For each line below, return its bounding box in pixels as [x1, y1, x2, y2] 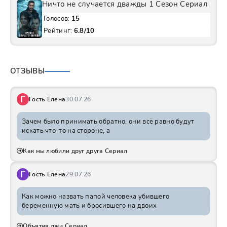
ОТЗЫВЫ [10, 66, 45, 77]
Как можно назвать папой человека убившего [22, 192, 170, 202]
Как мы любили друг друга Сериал [23, 147, 128, 156]
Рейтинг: [44, 26, 74, 36]
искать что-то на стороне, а [22, 126, 110, 136]
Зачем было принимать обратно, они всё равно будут [22, 117, 195, 127]
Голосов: [44, 14, 71, 24]
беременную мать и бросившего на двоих [22, 201, 157, 211]
